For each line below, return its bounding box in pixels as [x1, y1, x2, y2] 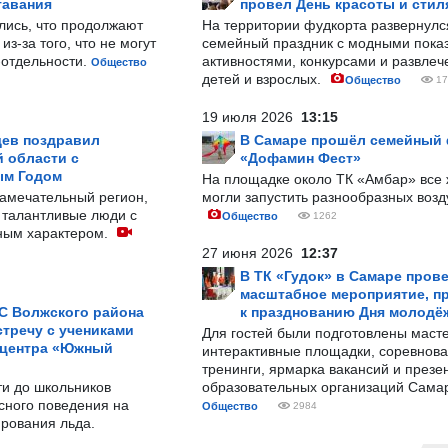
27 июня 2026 [202, 245, 301, 261]
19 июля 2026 [202, 109, 301, 125]
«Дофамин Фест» [240, 150, 361, 166]
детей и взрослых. [202, 71, 325, 87]
